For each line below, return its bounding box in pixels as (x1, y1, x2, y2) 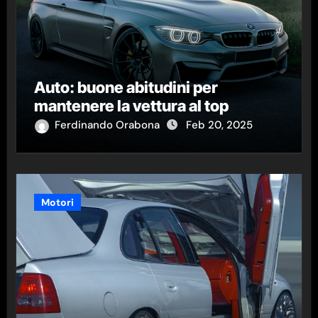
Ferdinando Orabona (54, 118, 163, 133)
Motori (40, 196, 74, 209)
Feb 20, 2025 (185, 118, 253, 133)
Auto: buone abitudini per (33, 78, 218, 97)
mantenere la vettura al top (33, 97, 229, 116)
